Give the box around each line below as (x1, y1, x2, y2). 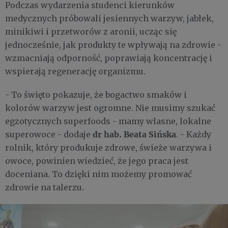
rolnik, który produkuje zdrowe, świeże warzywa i (5, 142, 212, 153)
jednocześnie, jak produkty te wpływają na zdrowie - (5, 40, 221, 50)
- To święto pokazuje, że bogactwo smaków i (5, 90, 187, 100)
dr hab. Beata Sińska (93, 129, 176, 140)
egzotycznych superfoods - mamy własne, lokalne (5, 116, 211, 127)
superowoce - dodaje (5, 129, 93, 140)
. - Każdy (176, 129, 211, 140)
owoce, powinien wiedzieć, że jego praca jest (5, 156, 188, 166)
